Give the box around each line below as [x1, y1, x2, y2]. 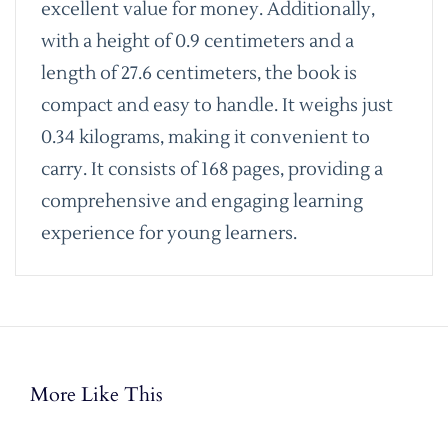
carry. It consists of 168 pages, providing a [41, 157, 383, 181]
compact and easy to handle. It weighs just [41, 93, 393, 117]
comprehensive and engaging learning [41, 189, 363, 213]
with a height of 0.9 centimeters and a [41, 29, 354, 53]
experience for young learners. [41, 221, 297, 245]
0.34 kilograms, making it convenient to [41, 125, 370, 149]
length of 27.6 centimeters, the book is [41, 61, 357, 85]
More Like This [30, 380, 163, 408]
